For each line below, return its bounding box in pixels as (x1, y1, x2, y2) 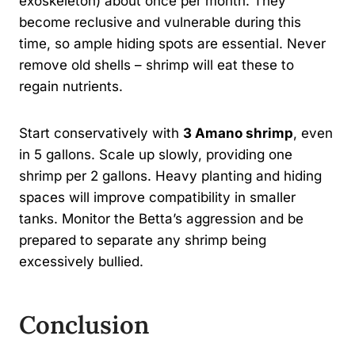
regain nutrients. (19, 78, 123, 94)
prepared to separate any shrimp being (19, 231, 266, 248)
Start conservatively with (19, 124, 183, 141)
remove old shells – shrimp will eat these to (19, 56, 294, 73)
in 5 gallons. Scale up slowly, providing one (19, 146, 292, 162)
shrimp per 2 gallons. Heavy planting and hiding (19, 167, 322, 184)
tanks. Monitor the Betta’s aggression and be (19, 210, 303, 227)
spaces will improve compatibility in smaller (19, 189, 296, 205)
